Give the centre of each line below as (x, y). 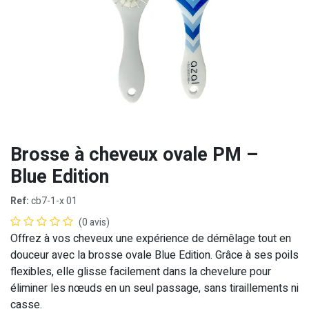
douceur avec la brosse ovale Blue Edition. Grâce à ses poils (154, 255)
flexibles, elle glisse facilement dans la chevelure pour (141, 271)
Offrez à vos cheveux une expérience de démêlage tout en (151, 238)
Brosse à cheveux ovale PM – (134, 154)
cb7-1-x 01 (54, 201)
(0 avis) (94, 222)
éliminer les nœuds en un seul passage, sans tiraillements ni (154, 288)
